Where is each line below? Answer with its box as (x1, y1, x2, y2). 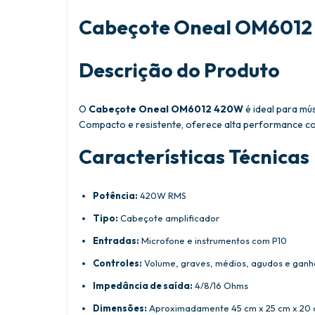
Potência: (93, 190, 138, 202)
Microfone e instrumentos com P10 (139, 235, 287, 247)
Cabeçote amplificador (118, 212, 219, 224)
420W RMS (138, 190, 186, 202)
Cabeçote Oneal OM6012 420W (89, 102, 243, 115)
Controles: (93, 257, 142, 269)
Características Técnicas (79, 143, 309, 169)
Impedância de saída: (93, 280, 193, 292)
